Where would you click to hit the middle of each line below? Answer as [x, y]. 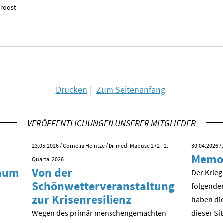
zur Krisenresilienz [82, 200]
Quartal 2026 [48, 159]
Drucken [71, 90]
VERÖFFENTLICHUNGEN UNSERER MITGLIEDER [111, 123]
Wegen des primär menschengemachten [99, 213]
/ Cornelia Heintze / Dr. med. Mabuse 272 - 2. [113, 146]
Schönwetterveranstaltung [103, 186]
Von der [52, 173]
